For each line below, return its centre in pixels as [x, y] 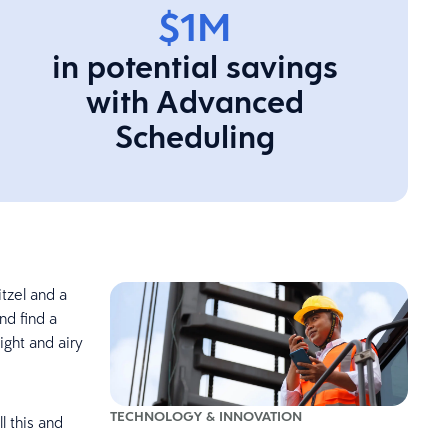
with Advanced [194, 101]
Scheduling [194, 136]
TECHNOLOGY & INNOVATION [205, 415]
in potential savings [194, 66]
